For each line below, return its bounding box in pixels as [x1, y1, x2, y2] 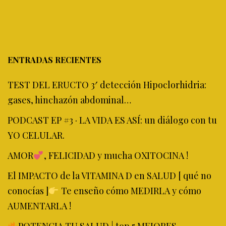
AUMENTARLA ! [8, 199, 71, 212]
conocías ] [8, 184, 48, 197]
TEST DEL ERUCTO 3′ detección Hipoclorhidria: [8, 78, 206, 91]
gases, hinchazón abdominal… [8, 93, 131, 106]
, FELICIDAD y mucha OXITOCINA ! [43, 149, 188, 161]
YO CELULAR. [8, 129, 65, 141]
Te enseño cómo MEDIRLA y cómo [59, 184, 201, 197]
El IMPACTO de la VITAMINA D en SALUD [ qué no [8, 169, 211, 182]
